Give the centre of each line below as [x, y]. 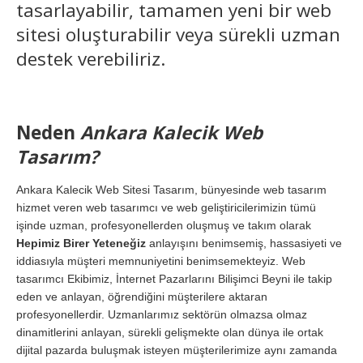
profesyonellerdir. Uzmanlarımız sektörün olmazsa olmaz [162, 314]
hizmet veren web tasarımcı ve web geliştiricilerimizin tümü [166, 207]
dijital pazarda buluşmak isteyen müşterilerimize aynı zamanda [177, 350]
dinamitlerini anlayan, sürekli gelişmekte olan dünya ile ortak [170, 332]
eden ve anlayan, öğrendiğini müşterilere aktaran [142, 296]
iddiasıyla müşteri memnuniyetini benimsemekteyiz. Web [161, 261]
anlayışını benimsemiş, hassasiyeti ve [244, 243]
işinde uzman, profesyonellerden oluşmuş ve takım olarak [164, 225]
